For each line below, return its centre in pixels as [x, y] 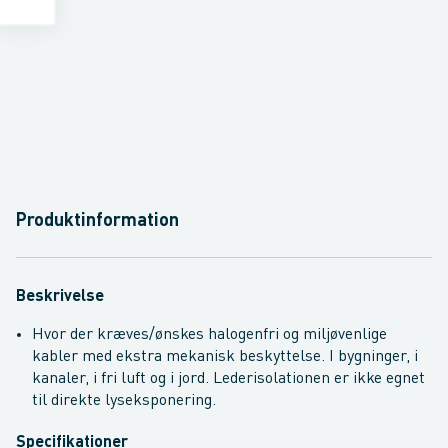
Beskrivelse [60, 297]
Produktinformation [97, 221]
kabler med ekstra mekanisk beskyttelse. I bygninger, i [225, 357]
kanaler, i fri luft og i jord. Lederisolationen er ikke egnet [228, 379]
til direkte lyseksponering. [124, 401]
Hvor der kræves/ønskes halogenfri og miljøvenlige [209, 335]
